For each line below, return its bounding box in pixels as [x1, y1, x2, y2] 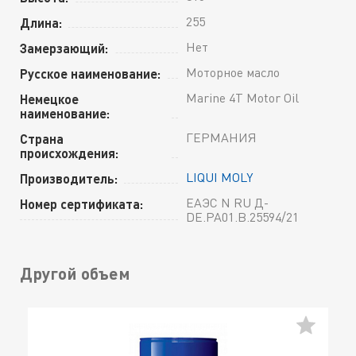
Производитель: [20, 170, 118, 186]
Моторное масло [186, 64, 280, 80]
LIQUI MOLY [186, 168, 253, 185]
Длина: [20, 14, 62, 30]
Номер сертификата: [20, 195, 143, 211]
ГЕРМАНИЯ [186, 129, 257, 145]
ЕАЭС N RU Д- [186, 194, 269, 211]
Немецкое [20, 91, 79, 106]
